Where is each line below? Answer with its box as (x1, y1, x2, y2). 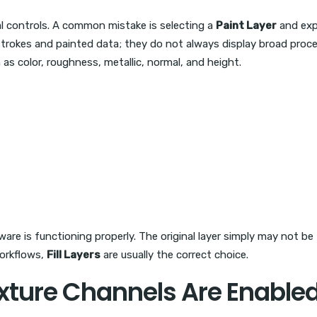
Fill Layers (47, 248, 100, 262)
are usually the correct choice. (100, 248, 248, 262)
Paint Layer (216, 19, 277, 33)
